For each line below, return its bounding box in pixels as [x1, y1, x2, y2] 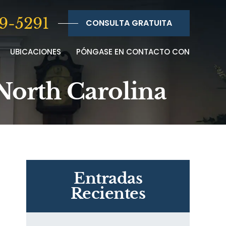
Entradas [74, 169, 142, 188]
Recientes [70, 184, 146, 203]
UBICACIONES [10, 46, 61, 57]
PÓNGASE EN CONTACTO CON [76, 46, 190, 57]
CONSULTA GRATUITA [86, 17, 172, 29]
